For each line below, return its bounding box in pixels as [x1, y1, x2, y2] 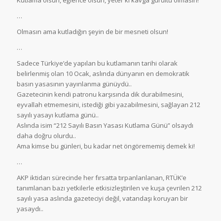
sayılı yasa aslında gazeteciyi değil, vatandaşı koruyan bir [16, 194, 188, 203]
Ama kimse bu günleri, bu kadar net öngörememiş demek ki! [16, 141, 195, 150]
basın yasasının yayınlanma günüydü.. [16, 79, 132, 88]
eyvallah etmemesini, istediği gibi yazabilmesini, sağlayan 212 [16, 100, 200, 109]
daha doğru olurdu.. [16, 131, 76, 140]
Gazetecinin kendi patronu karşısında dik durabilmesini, [16, 89, 184, 99]
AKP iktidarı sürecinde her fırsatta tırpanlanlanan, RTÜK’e [16, 173, 186, 183]
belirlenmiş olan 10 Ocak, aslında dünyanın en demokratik [16, 69, 189, 78]
